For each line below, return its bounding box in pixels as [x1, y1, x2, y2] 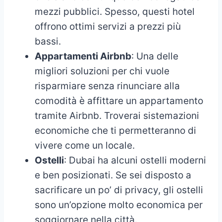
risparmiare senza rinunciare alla [35, 80, 180, 92]
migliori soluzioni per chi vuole [35, 65, 169, 77]
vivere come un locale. [35, 139, 135, 151]
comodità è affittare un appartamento [35, 95, 203, 107]
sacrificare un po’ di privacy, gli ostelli [35, 184, 203, 196]
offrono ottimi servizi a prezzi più [35, 20, 181, 32]
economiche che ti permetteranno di [35, 124, 196, 136]
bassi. [35, 35, 61, 47]
